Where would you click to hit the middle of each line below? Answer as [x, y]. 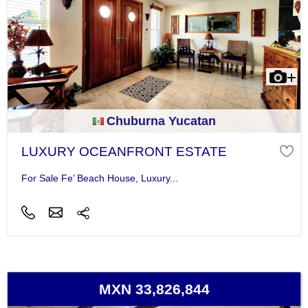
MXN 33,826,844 [154, 289]
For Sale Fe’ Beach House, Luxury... [99, 178]
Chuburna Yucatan [161, 121]
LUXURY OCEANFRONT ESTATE [124, 152]
